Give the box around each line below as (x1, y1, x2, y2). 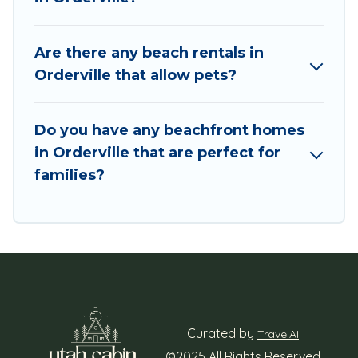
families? (34, 165, 105, 184)
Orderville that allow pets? (34, 66, 237, 84)
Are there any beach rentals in (34, 43, 264, 62)
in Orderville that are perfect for (34, 143, 280, 161)
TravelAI (257, 327, 299, 342)
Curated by (187, 325, 257, 342)
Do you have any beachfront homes (34, 121, 304, 139)
